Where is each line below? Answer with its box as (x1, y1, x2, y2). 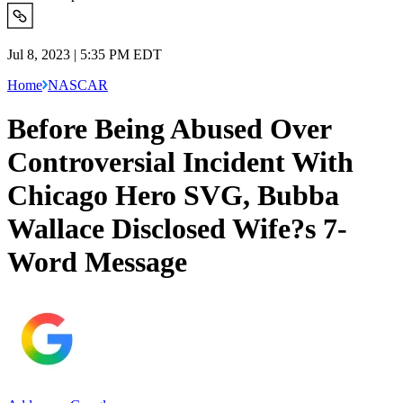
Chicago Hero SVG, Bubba (7, 179, 339, 212)
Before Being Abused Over (7, 112, 331, 146)
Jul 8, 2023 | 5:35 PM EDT (7, 46, 162, 62)
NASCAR (48, 76, 108, 93)
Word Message (7, 246, 187, 279)
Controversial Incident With (7, 146, 354, 179)
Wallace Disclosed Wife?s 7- (7, 212, 347, 246)
